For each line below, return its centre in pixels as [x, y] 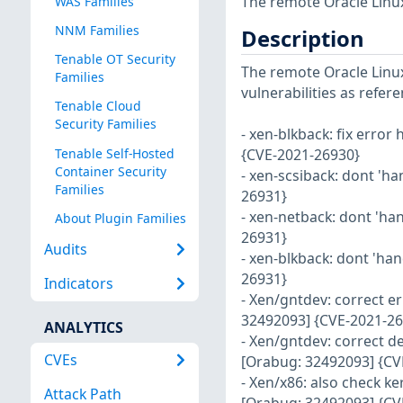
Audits [65, 250]
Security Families [105, 124]
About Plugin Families [120, 218]
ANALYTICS [83, 327]
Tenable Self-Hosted [114, 153]
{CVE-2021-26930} [300, 155]
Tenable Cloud [98, 106]
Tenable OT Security [115, 59]
